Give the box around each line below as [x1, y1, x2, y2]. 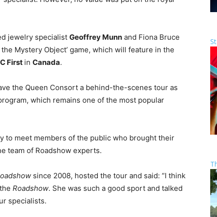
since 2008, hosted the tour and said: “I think [31, 171, 186, 180]
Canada [32, 58, 60, 67]
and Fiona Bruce [122, 32, 180, 42]
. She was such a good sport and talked [48, 184, 183, 193]
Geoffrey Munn [69, 32, 122, 42]
